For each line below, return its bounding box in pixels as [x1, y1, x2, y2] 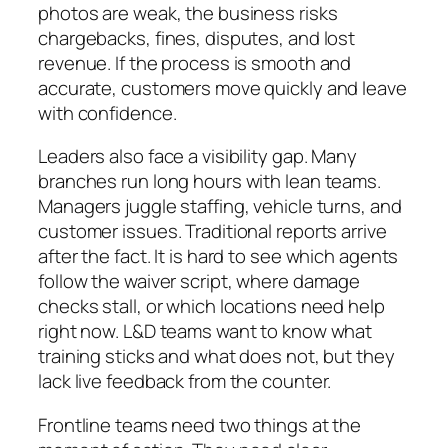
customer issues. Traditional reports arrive [38, 218, 387, 245]
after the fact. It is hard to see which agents [38, 243, 399, 270]
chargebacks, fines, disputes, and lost [38, 24, 356, 51]
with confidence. [38, 99, 177, 126]
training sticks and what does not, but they [38, 343, 395, 370]
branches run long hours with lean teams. [38, 168, 381, 195]
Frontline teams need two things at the [38, 411, 362, 438]
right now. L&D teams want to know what [38, 318, 373, 345]
